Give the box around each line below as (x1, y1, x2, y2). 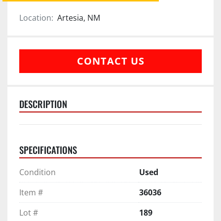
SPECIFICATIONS (19, 143, 77, 156)
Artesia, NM (57, 12, 100, 23)
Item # (19, 186, 43, 198)
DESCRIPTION (19, 97, 67, 110)
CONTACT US (76, 54, 145, 68)
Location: (19, 12, 53, 23)
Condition (19, 166, 56, 178)
